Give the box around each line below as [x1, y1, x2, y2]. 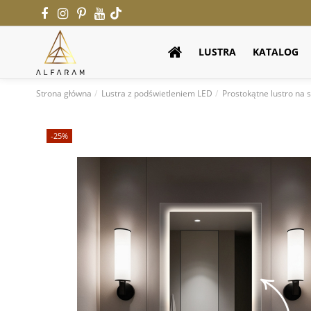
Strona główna [36, 87, 92, 100]
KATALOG [253, 45, 299, 59]
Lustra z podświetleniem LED [101, 87, 213, 100]
